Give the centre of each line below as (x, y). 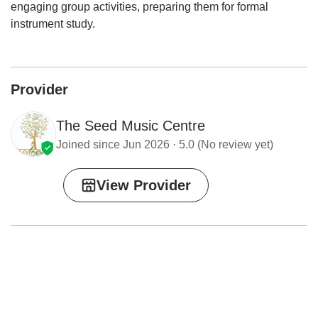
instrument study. (53, 23)
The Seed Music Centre (131, 125)
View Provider (144, 185)
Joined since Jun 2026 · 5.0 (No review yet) (165, 144)
